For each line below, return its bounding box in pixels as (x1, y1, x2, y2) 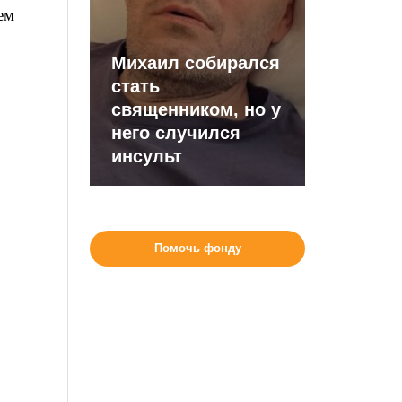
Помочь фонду (153, 241, 241, 255)
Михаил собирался (111, 53, 281, 73)
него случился (111, 123, 241, 143)
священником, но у (111, 100, 282, 119)
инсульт (111, 146, 183, 166)
